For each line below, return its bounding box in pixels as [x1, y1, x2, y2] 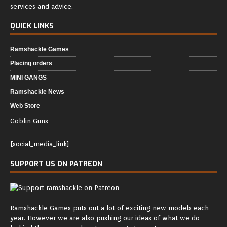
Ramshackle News [10, 88, 64, 96]
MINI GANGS [10, 74, 47, 82]
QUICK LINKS [10, 21, 54, 31]
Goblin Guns [10, 117, 48, 125]
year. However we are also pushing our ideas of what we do [10, 214, 200, 222]
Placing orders [10, 60, 52, 67]
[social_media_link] [10, 140, 69, 148]
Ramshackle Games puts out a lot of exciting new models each [10, 204, 209, 212]
